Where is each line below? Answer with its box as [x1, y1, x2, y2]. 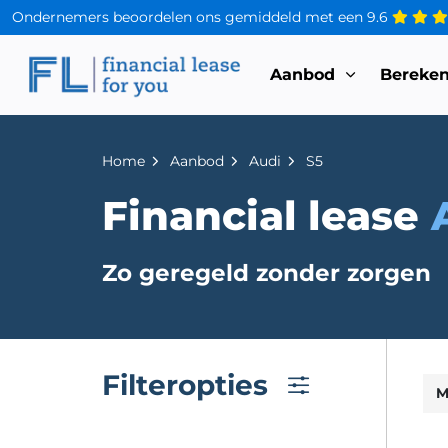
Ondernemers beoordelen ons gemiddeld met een [12, 8, 367, 26]
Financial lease [102, 191, 432, 240]
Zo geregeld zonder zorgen [102, 259, 431, 287]
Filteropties [102, 367, 268, 402]
